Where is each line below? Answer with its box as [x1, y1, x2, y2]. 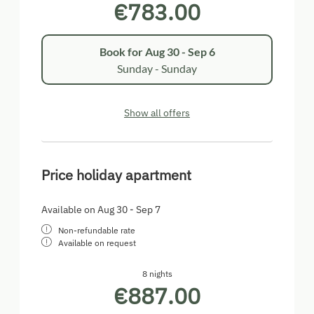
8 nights [142, 268, 172, 280]
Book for [99, 44, 145, 58]
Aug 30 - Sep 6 [144, 44, 215, 58]
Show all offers [124, 107, 190, 120]
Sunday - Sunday [117, 61, 197, 75]
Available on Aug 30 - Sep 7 [41, 203, 161, 217]
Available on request [58, 238, 136, 249]
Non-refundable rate [58, 225, 135, 236]
